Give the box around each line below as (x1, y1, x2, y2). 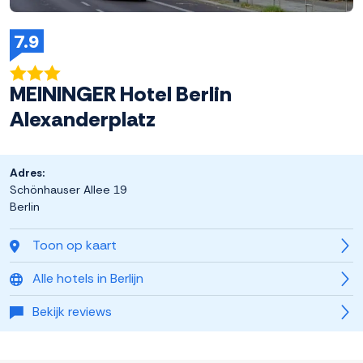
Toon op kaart (32, 237, 117, 254)
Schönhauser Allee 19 (10, 182, 126, 198)
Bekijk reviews (32, 303, 112, 321)
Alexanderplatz (10, 105, 156, 134)
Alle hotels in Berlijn (32, 270, 143, 288)
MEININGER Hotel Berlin (10, 80, 232, 109)
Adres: (10, 165, 45, 181)
